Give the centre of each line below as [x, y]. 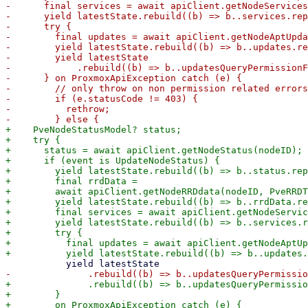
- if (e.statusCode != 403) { [102, 99]
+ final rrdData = [71, 181]
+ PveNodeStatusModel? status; [93, 130]
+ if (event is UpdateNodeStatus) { [113, 161]
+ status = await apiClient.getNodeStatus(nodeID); [154, 150]
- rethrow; [58, 109]
